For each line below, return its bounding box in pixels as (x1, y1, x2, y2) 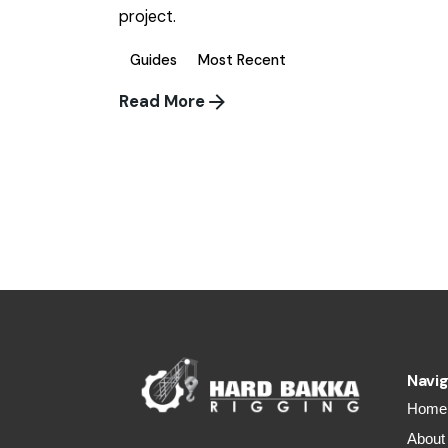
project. (119, 6, 177, 28)
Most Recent (197, 50, 286, 69)
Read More (119, 90, 206, 112)
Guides (129, 50, 177, 69)
